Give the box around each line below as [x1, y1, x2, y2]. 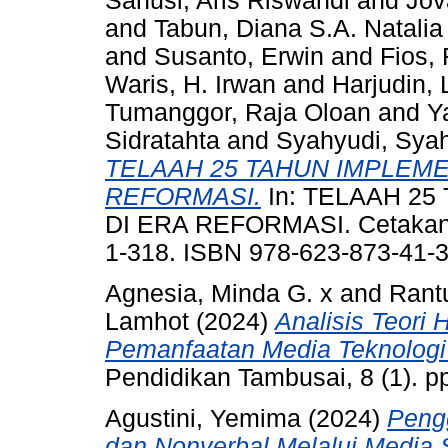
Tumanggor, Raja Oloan [105, 99, 371, 127]
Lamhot [105, 308, 189, 336]
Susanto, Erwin [154, 43, 324, 71]
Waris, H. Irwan [105, 71, 276, 99]
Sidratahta [105, 127, 220, 155]
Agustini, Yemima [105, 404, 301, 432]
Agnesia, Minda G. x [105, 280, 333, 308]
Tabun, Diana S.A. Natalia [154, 15, 443, 43]
